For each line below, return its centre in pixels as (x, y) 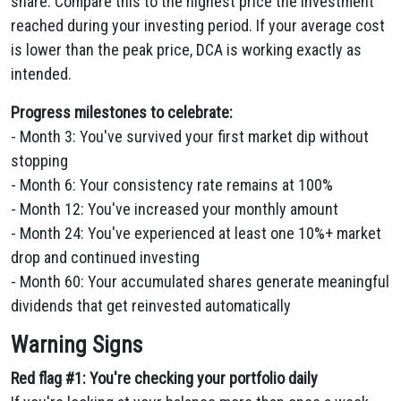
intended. (41, 74)
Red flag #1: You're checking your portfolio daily (164, 378)
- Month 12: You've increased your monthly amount (175, 209)
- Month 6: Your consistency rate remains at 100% (172, 185)
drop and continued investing (105, 257)
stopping (39, 161)
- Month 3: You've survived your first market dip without (190, 137)
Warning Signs (77, 345)
